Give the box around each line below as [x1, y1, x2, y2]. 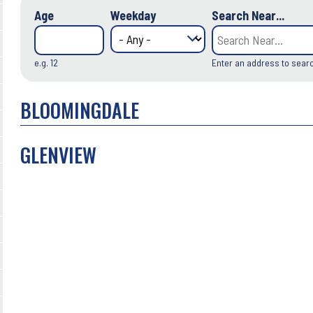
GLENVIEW [20, 140, 96, 169]
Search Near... [212, 8, 284, 24]
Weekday [110, 8, 156, 24]
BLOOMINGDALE [20, 96, 139, 125]
